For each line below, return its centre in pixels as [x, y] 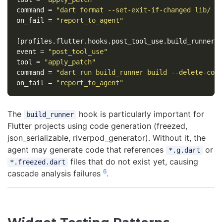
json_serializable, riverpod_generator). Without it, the [107, 138]
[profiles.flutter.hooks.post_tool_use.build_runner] [117, 41]
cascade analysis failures [55, 174]
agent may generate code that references [87, 150]
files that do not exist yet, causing [133, 162]
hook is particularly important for [140, 114]
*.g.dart [184, 150]
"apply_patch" [70, 62]
